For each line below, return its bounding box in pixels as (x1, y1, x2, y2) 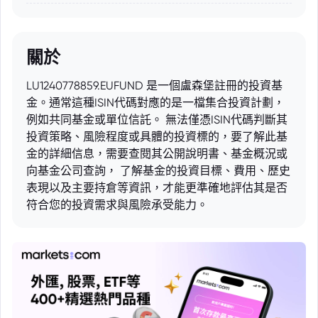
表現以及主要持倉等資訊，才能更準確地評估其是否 (26, 181, 287, 194)
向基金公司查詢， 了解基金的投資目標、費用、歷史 (26, 164, 290, 177)
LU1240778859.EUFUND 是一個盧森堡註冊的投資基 (26, 79, 283, 92)
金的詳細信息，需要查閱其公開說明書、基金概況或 (26, 147, 287, 160)
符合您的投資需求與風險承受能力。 (26, 198, 208, 212)
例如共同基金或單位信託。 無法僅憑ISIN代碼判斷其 (26, 113, 287, 126)
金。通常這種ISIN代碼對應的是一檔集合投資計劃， (26, 96, 285, 109)
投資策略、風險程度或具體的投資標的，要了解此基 (26, 130, 287, 143)
